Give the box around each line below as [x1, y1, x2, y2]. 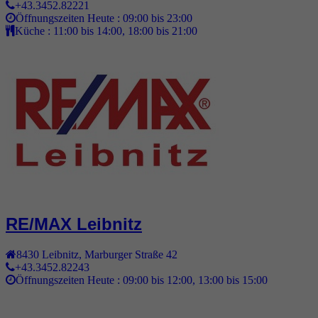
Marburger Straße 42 [84, 248, 177, 261]
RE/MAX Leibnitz [6, 214, 142, 234]
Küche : [15, 25, 53, 37]
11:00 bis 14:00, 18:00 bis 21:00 [53, 25, 197, 37]
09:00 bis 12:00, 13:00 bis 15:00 [123, 274, 268, 286]
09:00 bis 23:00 [123, 12, 192, 24]
